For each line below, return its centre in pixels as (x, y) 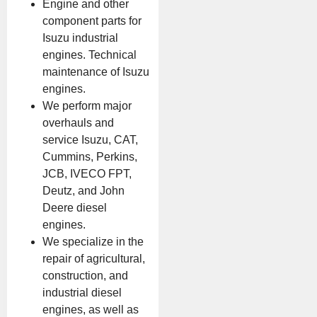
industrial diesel (82, 292)
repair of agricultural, (94, 258)
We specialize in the (93, 241)
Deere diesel (75, 207)
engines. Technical (90, 54)
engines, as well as (91, 309)
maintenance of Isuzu (96, 71)
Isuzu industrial (80, 38)
